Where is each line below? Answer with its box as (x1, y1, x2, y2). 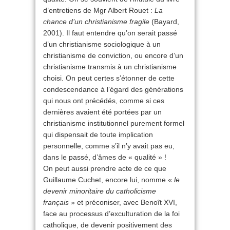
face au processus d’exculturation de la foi (43, 209, 180, 218)
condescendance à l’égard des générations (43, 85, 183, 93)
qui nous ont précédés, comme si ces (43, 97, 164, 105)
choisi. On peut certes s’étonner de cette (43, 74, 175, 82)
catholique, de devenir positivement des (43, 221, 172, 229)
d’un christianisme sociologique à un (43, 40, 161, 48)
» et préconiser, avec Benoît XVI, (69, 198, 177, 206)
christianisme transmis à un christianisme (43, 63, 177, 71)
